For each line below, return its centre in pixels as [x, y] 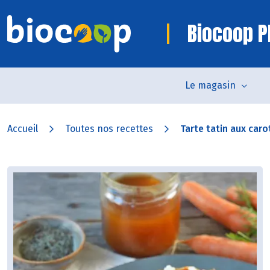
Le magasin [210, 85]
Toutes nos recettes [109, 129]
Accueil [23, 129]
